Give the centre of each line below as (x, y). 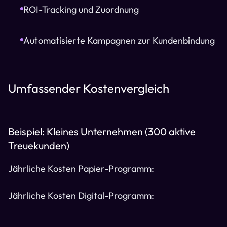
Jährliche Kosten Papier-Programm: (81, 168)
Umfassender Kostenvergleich (89, 88)
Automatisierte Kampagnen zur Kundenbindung (119, 40)
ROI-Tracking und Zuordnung (81, 9)
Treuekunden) (39, 146)
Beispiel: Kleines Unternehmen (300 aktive (102, 131)
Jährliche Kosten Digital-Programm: (81, 195)
